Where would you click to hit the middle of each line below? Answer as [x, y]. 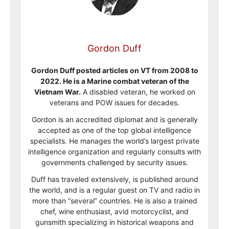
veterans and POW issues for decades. [114, 102]
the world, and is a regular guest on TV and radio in [114, 190]
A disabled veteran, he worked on [138, 92]
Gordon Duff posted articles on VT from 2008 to [114, 70]
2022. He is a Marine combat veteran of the [114, 81]
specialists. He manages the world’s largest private [114, 141]
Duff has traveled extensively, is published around [114, 179]
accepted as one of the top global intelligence [114, 130]
